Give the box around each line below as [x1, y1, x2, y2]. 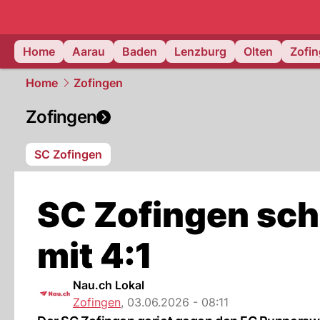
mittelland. [262, 32, 319, 46]
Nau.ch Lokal [73, 278, 144, 292]
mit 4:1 [37, 234, 152, 276]
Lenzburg [174, 44, 226, 59]
